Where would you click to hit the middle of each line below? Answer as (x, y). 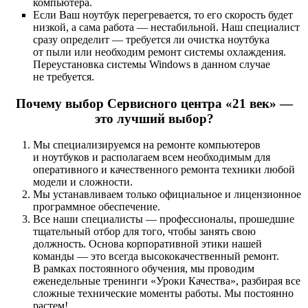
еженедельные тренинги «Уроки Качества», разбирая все (167, 281)
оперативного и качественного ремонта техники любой (164, 170)
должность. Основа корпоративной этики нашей (147, 244)
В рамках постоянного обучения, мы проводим (144, 269)
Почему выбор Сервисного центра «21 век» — (154, 103)
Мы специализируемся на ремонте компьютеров (147, 145)
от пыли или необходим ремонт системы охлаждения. (159, 52)
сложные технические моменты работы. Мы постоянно (163, 294)
